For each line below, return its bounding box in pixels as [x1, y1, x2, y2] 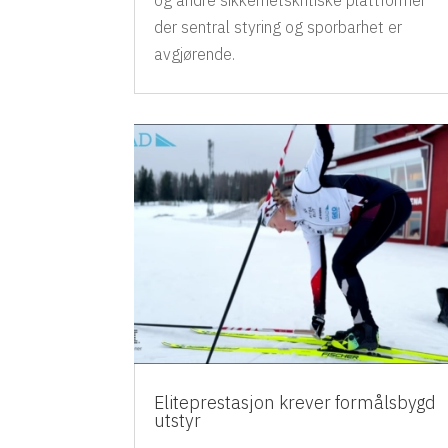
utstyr [154, 409, 202, 433]
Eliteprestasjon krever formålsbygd [154, 391, 437, 415]
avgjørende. [154, 44, 236, 65]
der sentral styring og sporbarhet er [154, 17, 403, 38]
